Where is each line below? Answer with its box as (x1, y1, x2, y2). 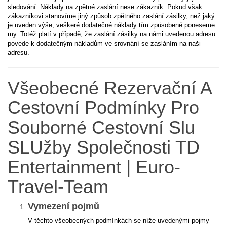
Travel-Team (8, 176, 108, 197)
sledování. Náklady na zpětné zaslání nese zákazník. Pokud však (8, 3, 202, 11)
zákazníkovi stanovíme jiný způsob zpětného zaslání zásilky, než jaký (8, 12, 215, 20)
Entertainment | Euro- (8, 157, 180, 177)
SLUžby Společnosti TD (8, 137, 200, 158)
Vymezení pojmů (28, 201, 99, 211)
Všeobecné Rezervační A (8, 78, 211, 98)
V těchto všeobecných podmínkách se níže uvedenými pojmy (28, 217, 209, 224)
